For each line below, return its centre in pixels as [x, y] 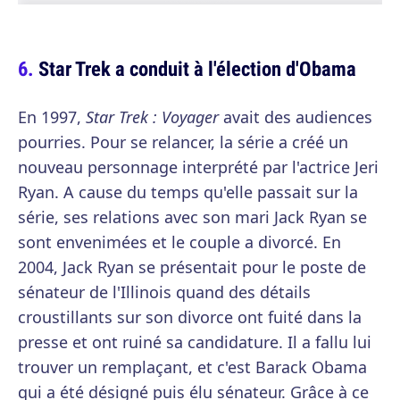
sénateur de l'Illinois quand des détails [164, 292]
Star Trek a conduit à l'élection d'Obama [197, 69]
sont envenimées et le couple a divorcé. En [179, 242]
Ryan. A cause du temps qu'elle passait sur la [188, 192]
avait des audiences [296, 117]
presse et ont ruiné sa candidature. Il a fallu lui [195, 342]
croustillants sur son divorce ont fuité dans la [190, 317]
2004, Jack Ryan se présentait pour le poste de [192, 267]
